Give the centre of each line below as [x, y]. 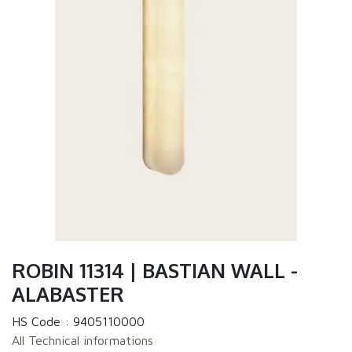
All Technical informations [82, 341]
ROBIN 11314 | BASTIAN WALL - [155, 271]
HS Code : [42, 322]
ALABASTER [68, 294]
